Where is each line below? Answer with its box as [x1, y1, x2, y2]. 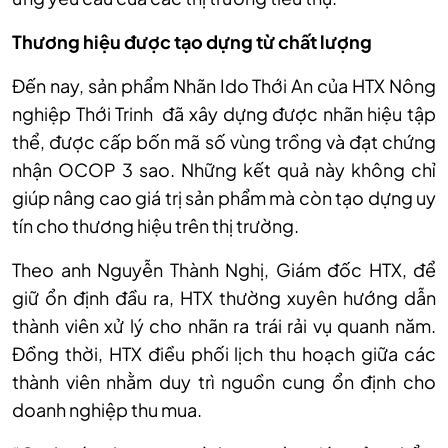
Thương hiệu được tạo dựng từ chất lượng [12, 29, 372, 53]
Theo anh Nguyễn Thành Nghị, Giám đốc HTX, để [12, 257, 436, 281]
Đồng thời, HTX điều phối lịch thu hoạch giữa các [12, 341, 436, 365]
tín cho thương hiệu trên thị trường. [12, 213, 299, 237]
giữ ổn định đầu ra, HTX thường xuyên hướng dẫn [12, 285, 436, 309]
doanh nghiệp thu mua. [12, 397, 202, 421]
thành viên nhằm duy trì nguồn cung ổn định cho [12, 369, 436, 393]
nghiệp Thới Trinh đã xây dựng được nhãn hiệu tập [12, 101, 436, 125]
